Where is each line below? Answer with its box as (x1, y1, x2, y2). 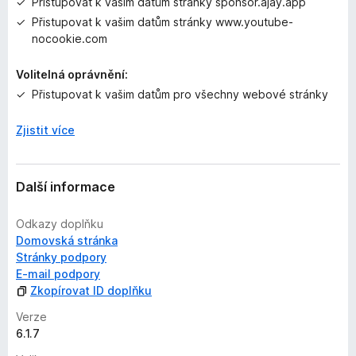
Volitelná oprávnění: (16, 68, 128, 81)
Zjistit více (16, 123, 75, 137)
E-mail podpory (16, 267, 100, 281)
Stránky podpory (16, 250, 106, 264)
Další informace (16, 179, 115, 195)
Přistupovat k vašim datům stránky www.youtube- (32, 15, 293, 29)
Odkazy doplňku (16, 217, 103, 230)
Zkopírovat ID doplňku (30, 284, 152, 297)
